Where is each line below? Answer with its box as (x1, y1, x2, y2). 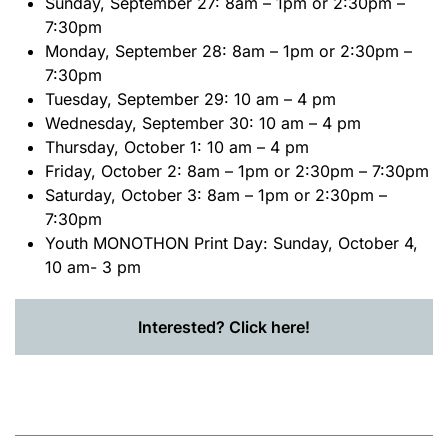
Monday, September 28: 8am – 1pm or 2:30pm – (45, 40, 412, 61)
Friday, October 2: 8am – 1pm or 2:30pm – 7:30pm (45, 160, 429, 181)
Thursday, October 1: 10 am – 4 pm (45, 136, 309, 157)
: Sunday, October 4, (263, 232, 418, 253)
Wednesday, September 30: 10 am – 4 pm (45, 112, 361, 133)
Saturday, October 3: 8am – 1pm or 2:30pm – (45, 184, 387, 205)
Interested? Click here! (138, 316, 310, 337)
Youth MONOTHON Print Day (45, 232, 263, 253)
